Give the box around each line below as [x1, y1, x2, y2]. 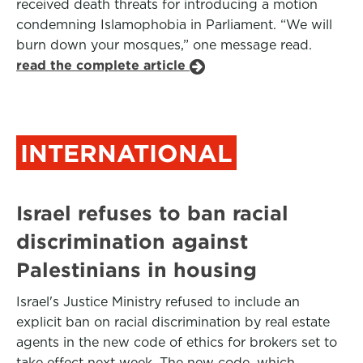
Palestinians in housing [16, 258, 257, 281]
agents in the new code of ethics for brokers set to [16, 335, 337, 350]
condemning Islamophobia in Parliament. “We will [16, 17, 332, 32]
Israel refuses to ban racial [16, 202, 288, 224]
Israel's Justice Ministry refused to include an [16, 294, 300, 310]
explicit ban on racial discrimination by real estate [16, 314, 330, 330]
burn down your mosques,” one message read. [16, 37, 312, 53]
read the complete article [16, 58, 190, 73]
